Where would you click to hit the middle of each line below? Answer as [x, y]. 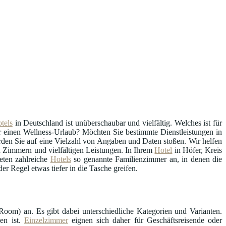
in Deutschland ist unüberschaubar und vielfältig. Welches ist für [117, 123]
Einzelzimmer [46, 220]
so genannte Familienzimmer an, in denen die [147, 159]
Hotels [61, 159]
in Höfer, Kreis [197, 150]
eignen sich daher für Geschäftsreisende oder [145, 220]
